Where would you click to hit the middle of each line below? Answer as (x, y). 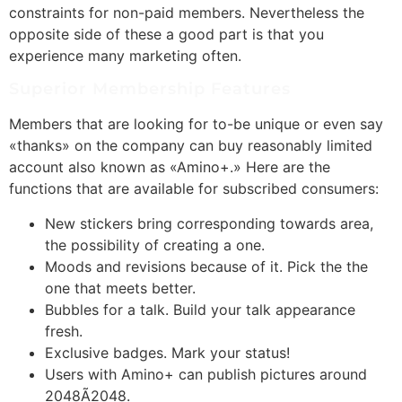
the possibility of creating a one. (155, 245)
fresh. (64, 331)
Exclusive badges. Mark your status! (167, 352)
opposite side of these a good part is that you (166, 34)
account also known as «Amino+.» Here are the (170, 166)
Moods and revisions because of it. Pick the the (206, 266)
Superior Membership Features (150, 88)
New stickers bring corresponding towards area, (209, 223)
